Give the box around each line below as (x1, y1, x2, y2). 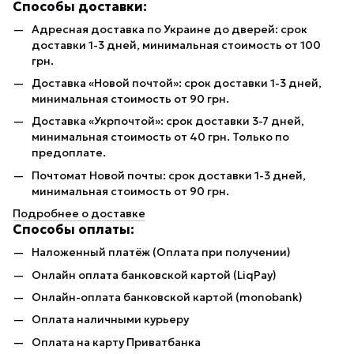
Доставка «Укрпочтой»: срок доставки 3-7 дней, (32, 114, 304, 129)
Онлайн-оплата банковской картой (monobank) (32, 289, 303, 304)
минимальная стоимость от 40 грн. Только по (32, 130, 289, 145)
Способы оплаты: (13, 221, 134, 239)
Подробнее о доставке (13, 206, 145, 221)
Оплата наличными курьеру (32, 312, 189, 327)
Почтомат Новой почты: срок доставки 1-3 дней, (32, 168, 306, 183)
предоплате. (32, 145, 106, 160)
